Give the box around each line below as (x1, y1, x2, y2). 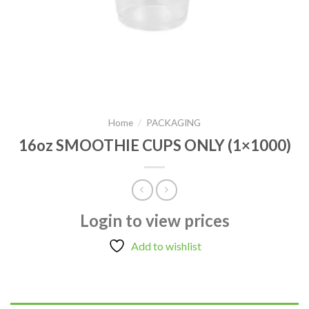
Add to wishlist (130, 239, 201, 252)
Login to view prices (79, 210, 230, 230)
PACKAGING (146, 117, 201, 129)
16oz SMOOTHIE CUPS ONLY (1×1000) (18, 136, 291, 155)
